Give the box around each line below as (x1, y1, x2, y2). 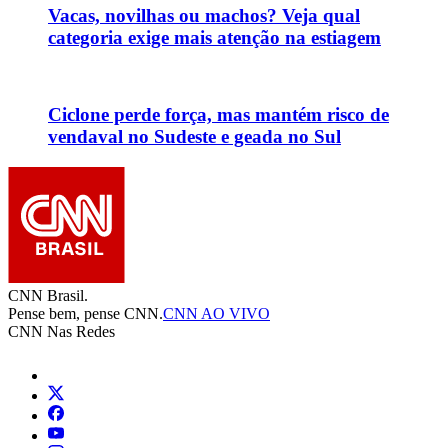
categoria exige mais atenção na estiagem (48, 26, 381, 48)
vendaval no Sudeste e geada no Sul (48, 126, 341, 148)
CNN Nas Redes (8, 322, 115, 340)
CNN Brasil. (8, 286, 88, 304)
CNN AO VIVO (163, 304, 270, 322)
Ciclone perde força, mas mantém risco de (48, 104, 389, 126)
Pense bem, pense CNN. (8, 304, 163, 322)
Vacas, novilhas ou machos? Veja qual (48, 4, 360, 26)
